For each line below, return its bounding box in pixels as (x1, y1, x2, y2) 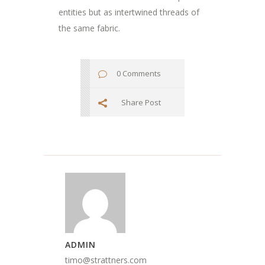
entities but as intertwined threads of (59, 7, 199, 18)
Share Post (121, 97, 161, 108)
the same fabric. (59, 22, 120, 34)
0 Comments (117, 68, 161, 79)
